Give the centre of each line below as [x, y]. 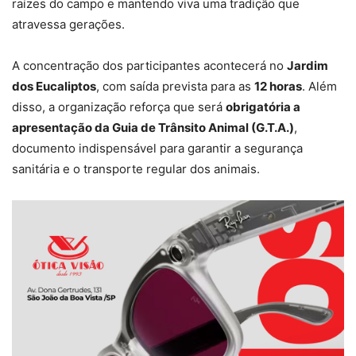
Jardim [308, 66]
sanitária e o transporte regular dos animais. [136, 169]
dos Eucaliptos [54, 87]
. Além [319, 87]
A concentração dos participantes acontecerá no [149, 66]
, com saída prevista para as [175, 87]
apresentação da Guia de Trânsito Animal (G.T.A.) [153, 128]
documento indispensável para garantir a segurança [157, 149]
